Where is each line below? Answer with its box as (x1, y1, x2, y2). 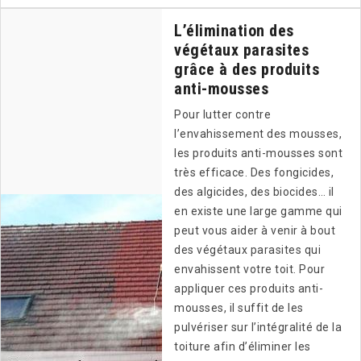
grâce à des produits (174, 60, 319, 80)
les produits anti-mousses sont (174, 147, 342, 160)
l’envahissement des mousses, (174, 127, 342, 141)
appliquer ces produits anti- (174, 282, 323, 296)
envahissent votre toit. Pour (174, 263, 325, 276)
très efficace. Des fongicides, (174, 166, 334, 180)
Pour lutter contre (174, 108, 271, 122)
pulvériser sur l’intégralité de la (174, 321, 342, 334)
